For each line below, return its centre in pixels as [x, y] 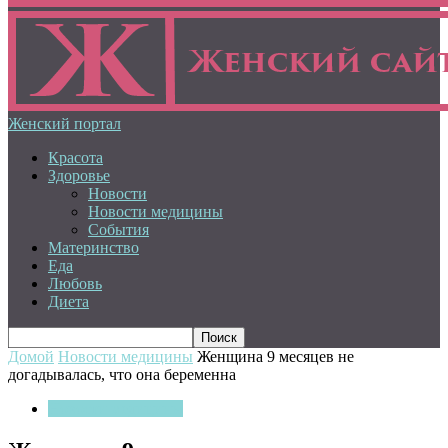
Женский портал [64, 123]
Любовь [75, 283]
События [118, 229]
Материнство [93, 247]
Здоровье [79, 175]
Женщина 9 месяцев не [275, 356]
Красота [75, 157]
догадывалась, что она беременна [122, 374]
